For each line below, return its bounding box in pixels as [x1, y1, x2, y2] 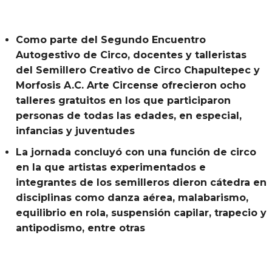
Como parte [16, 33, 81, 46]
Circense [112, 79, 158, 91]
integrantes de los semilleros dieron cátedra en [16, 176, 267, 188]
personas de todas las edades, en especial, [16, 109, 242, 121]
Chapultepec [184, 64, 251, 76]
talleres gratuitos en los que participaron [16, 94, 231, 106]
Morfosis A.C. [16, 79, 87, 91]
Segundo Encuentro [98, 33, 206, 46]
